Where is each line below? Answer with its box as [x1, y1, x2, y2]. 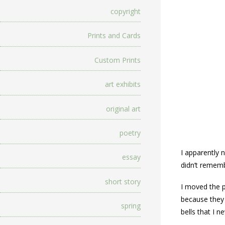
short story [105, 176, 141, 186]
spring [121, 201, 141, 211]
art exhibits [105, 79, 141, 89]
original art [106, 103, 141, 114]
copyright [110, 6, 141, 16]
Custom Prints [94, 55, 141, 65]
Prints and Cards [87, 31, 141, 41]
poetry [120, 128, 141, 138]
